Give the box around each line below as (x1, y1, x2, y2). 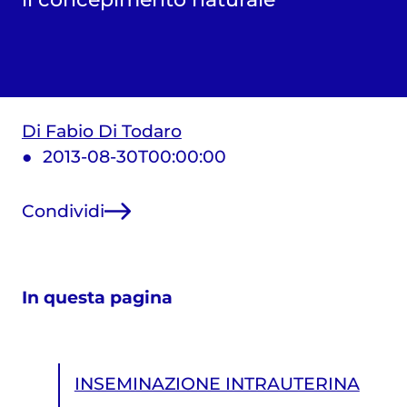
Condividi (21, 200, 104, 222)
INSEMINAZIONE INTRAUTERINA (74, 372, 360, 394)
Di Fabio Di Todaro (21, 121, 182, 142)
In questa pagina (21, 286, 173, 308)
